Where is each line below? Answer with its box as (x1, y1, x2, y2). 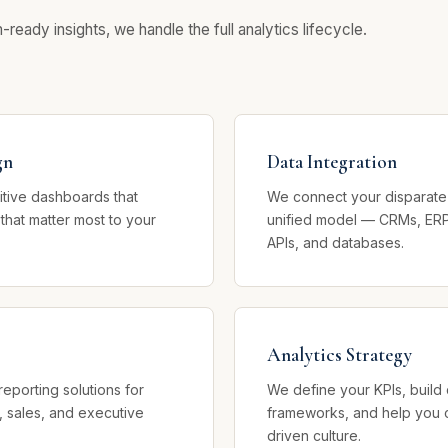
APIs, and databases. (267, 234, 404, 251)
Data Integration (267, 150, 397, 174)
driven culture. (267, 427, 361, 444)
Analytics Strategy (267, 343, 412, 367)
